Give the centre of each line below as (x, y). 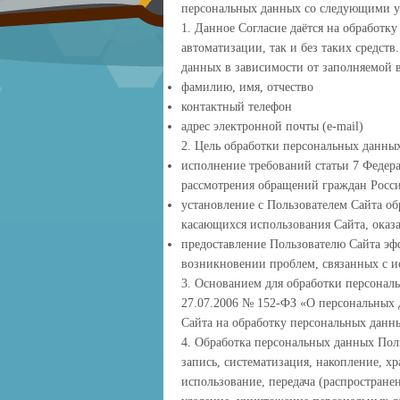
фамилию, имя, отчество (247, 87)
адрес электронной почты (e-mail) (272, 126)
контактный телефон (237, 107)
